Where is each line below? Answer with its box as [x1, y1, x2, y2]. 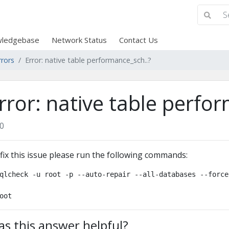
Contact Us [119, 35, 158, 45]
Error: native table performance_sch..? [25, 55, 151, 65]
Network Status [51, 35, 107, 45]
